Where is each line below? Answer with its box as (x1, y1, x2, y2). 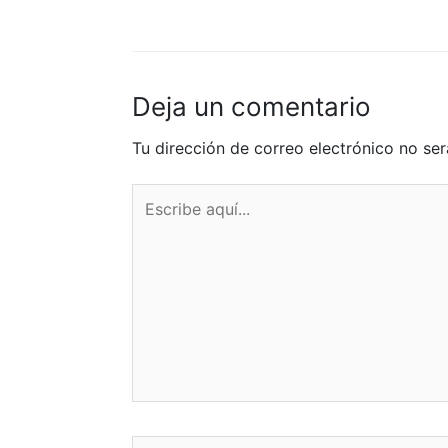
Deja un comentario (132, 90, 371, 122)
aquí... (131, 208, 175, 229)
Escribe (131, 184, 187, 205)
